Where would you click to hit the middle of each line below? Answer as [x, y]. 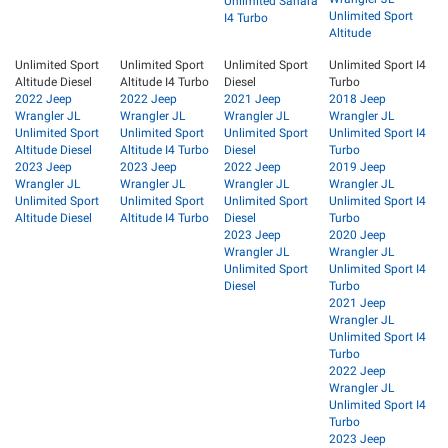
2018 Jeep [357, 99]
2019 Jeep [357, 167]
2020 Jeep [357, 235]
